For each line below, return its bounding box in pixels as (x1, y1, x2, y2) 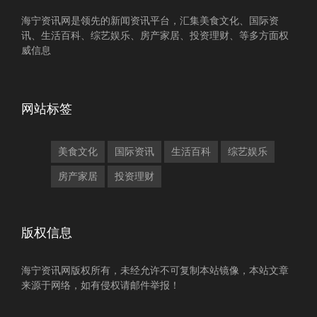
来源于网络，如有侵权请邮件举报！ (21, 279, 180, 291)
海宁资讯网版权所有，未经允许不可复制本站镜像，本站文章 (21, 264, 289, 276)
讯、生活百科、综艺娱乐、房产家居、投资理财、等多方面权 (21, 29, 289, 41)
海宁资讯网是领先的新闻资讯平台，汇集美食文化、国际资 (21, 14, 279, 26)
